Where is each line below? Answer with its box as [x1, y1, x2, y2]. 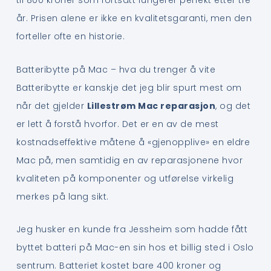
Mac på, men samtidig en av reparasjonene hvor [16, 154, 243, 166]
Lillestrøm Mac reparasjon [87, 99, 216, 112]
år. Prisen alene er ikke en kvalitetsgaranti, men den [16, 12, 252, 25]
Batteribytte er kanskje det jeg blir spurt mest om [16, 81, 242, 94]
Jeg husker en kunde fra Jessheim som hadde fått [16, 223, 248, 236]
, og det [215, 99, 251, 112]
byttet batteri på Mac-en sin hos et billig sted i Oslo [16, 241, 254, 254]
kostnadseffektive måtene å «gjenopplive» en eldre [16, 135, 250, 148]
